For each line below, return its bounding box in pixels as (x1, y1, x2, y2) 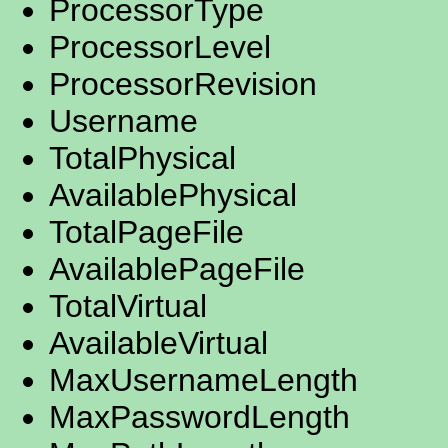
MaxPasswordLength (49, 399, 350, 436)
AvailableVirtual (49, 325, 268, 362)
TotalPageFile (49, 214, 244, 251)
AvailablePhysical (49, 177, 297, 214)
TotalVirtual (49, 288, 207, 325)
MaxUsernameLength (49, 362, 358, 399)
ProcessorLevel (49, 29, 271, 66)
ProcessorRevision (49, 66, 317, 103)
